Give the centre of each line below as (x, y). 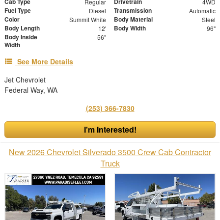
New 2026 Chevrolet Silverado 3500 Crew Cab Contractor (110, 152)
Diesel (97, 10)
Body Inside (21, 37)
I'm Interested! (110, 129)
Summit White (87, 19)
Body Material (133, 19)
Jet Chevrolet (25, 79)
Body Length (22, 28)
